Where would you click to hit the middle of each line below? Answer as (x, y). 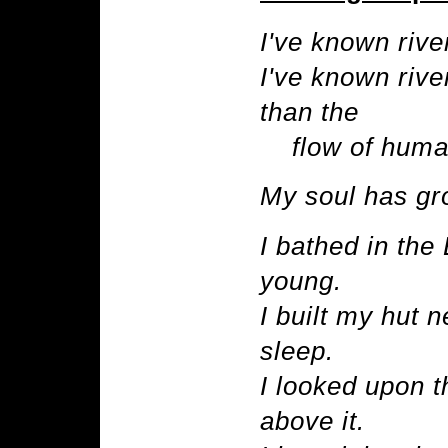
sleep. (297, 350)
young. (301, 280)
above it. (312, 420)
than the (309, 111)
